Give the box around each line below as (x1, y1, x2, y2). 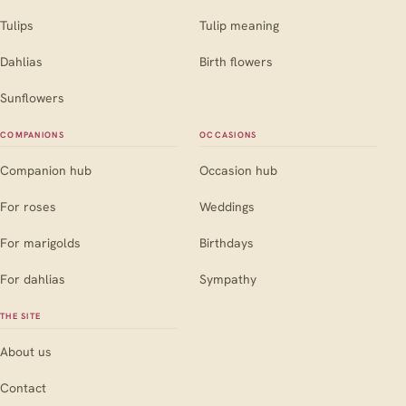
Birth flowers (199, 53, 273, 70)
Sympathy (199, 270, 256, 287)
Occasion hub (199, 161, 277, 179)
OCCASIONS (199, 130, 257, 141)
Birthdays (199, 234, 254, 251)
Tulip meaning (199, 16, 279, 34)
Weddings (199, 198, 255, 215)
